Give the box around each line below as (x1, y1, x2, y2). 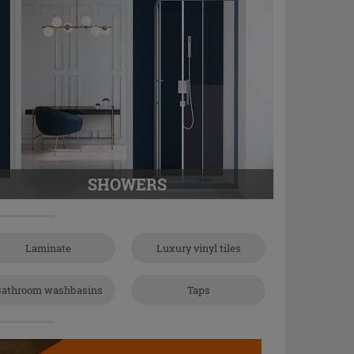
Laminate (25, 241, 71, 255)
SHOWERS (88, 174, 167, 194)
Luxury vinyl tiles (156, 241, 241, 255)
